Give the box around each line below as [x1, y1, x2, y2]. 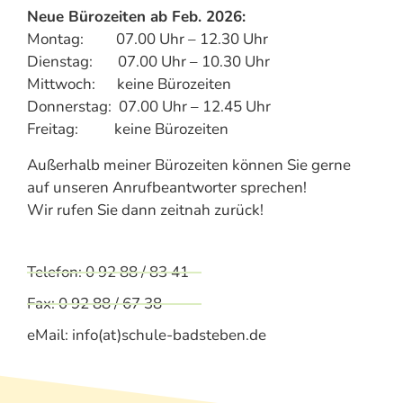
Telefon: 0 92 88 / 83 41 [27, 262, 189, 283]
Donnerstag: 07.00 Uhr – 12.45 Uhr [27, 96, 271, 118]
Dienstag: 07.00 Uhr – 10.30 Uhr [27, 51, 270, 73]
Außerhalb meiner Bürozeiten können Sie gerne [27, 154, 351, 175]
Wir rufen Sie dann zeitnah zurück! [27, 199, 264, 220]
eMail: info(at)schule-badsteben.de [27, 325, 266, 346]
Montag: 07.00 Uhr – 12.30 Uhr [27, 29, 268, 50]
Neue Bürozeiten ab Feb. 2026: [27, 6, 246, 28]
